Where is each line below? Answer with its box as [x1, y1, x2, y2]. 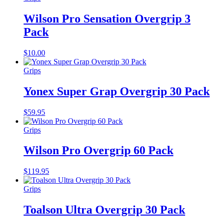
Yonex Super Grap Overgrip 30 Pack [24, 84, 210, 98]
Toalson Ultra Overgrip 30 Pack [24, 203, 185, 217]
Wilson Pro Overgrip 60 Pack [24, 144, 173, 157]
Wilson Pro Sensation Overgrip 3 [24, 12, 191, 25]
